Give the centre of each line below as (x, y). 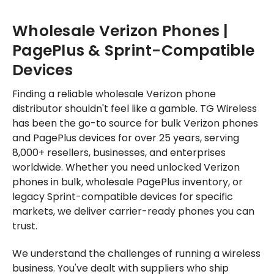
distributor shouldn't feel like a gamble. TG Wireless (135, 109)
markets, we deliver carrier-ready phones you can (133, 212)
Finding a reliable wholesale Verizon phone (114, 94)
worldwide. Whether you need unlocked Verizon (126, 168)
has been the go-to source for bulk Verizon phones (135, 124)
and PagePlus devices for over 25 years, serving (126, 138)
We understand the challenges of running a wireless (136, 254)
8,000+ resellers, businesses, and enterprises (119, 153)
